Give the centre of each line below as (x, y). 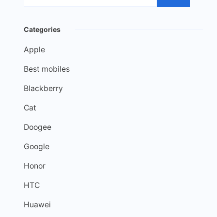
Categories (42, 30)
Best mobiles (47, 69)
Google (37, 147)
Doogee (38, 127)
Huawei (37, 205)
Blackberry (43, 89)
